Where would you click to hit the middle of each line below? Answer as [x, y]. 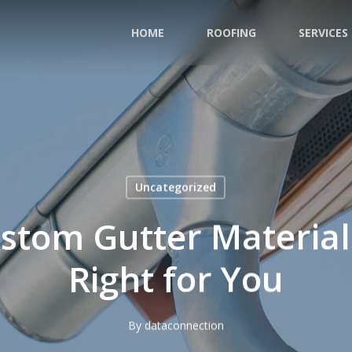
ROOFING [231, 32]
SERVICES [323, 32]
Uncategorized [176, 187]
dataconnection [184, 325]
